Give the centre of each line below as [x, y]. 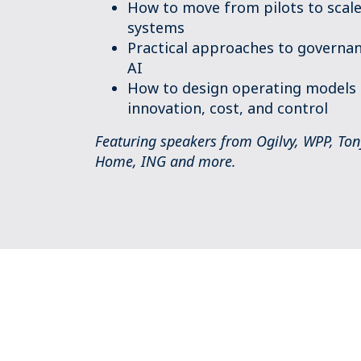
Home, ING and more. [166, 161]
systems [156, 27]
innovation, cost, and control [228, 108]
